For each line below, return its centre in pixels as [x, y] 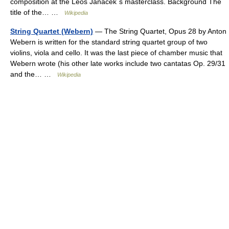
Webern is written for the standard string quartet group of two [109, 42]
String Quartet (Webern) [52, 31]
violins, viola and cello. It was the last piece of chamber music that [116, 53]
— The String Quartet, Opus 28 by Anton [160, 31]
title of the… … [37, 12]
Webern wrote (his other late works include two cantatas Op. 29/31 [118, 63]
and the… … [34, 74]
